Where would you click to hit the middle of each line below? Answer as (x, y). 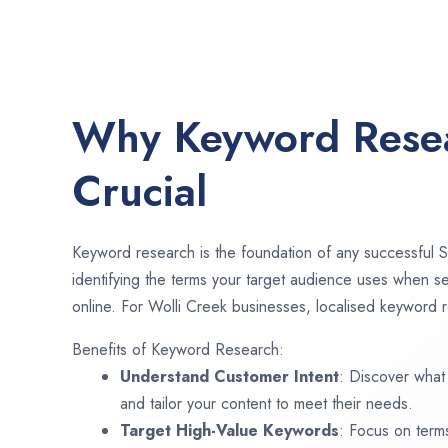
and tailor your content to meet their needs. (266, 403)
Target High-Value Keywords (229, 430)
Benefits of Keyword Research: (178, 349)
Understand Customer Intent (229, 376)
